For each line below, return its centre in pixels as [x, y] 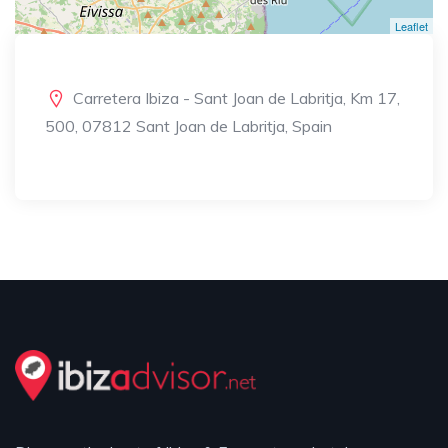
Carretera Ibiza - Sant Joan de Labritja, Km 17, [236, 98]
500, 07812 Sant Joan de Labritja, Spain [188, 126]
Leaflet [411, 26]
